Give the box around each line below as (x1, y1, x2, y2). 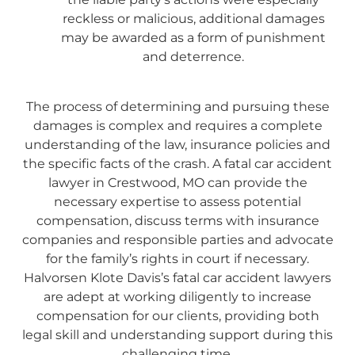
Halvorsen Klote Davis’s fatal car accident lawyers (24, 269, 331, 285)
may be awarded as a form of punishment (61, 30, 326, 46)
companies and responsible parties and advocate (21, 231, 334, 247)
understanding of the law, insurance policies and (25, 136, 330, 152)
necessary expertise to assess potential (54, 193, 301, 209)
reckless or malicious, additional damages (62, 11, 325, 27)
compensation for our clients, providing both (36, 307, 319, 323)
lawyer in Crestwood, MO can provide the (48, 174, 307, 190)
